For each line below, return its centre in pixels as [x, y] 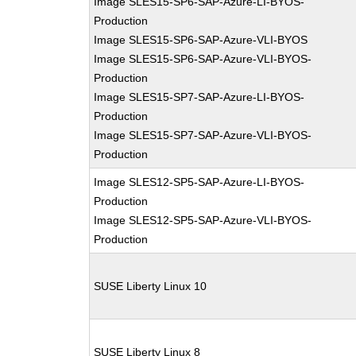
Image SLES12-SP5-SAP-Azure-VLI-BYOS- [203, 220]
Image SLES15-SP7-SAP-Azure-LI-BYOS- [199, 97]
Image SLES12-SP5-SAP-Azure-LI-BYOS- [199, 182]
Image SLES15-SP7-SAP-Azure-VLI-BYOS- [203, 135]
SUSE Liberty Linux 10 [151, 286]
